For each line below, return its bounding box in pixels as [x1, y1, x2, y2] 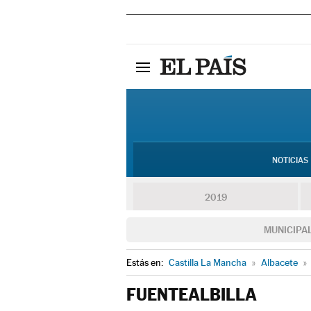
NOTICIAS [271, 155, 308, 165]
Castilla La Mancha [169, 257, 246, 268]
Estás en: [126, 257, 165, 268]
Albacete [261, 257, 298, 268]
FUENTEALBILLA [126, 285, 257, 305]
